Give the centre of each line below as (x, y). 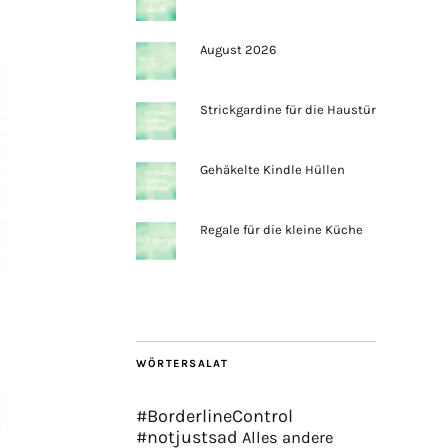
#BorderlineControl (214, 416)
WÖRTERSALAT (182, 363)
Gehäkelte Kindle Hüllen (272, 169)
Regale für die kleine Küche (281, 229)
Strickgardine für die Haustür (287, 109)
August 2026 (237, 49)
